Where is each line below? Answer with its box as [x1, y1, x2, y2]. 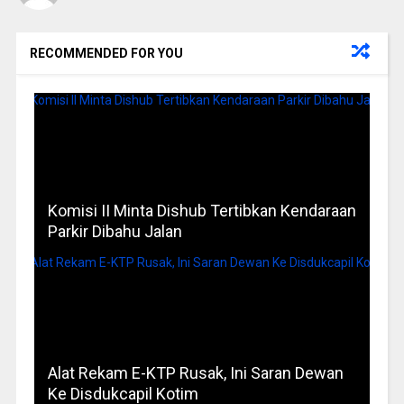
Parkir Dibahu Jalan [47, 222, 182, 242]
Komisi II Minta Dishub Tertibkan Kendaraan [47, 201, 356, 221]
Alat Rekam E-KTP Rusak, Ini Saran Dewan [47, 363, 344, 383]
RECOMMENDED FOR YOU [29, 46, 183, 61]
